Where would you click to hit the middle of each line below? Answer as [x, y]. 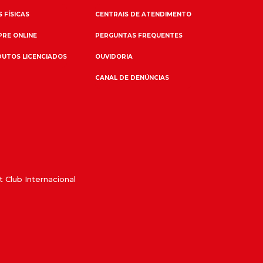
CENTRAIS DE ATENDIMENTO [143, 15]
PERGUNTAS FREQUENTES [139, 36]
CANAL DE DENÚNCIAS [132, 78]
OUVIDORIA [114, 57]
